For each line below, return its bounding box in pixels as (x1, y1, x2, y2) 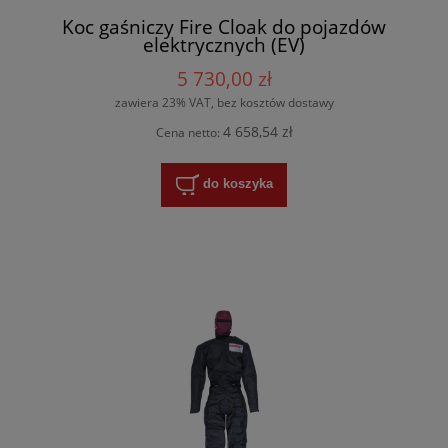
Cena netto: (155, 124, 223, 142)
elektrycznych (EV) (143, 31, 305, 59)
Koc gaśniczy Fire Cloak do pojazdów (62, 13, 386, 41)
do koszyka (202, 176, 273, 192)
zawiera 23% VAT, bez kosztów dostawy (114, 93, 334, 111)
